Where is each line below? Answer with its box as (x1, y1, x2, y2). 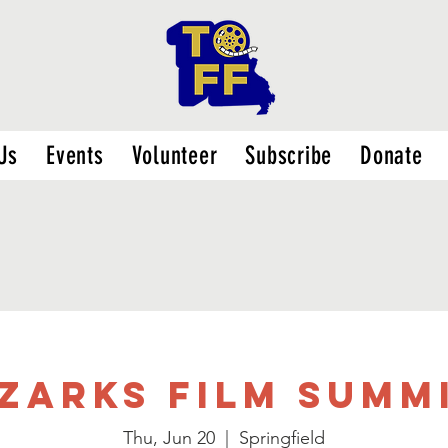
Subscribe (245, 141, 332, 170)
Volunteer (131, 141, 218, 170)
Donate (360, 141, 423, 170)
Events (46, 141, 104, 170)
